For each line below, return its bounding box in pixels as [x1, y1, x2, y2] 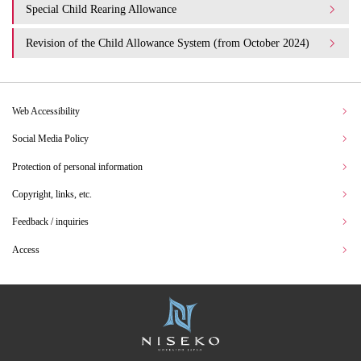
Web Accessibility [12, 106, 80, 117]
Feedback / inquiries [12, 216, 89, 228]
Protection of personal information [12, 160, 143, 172]
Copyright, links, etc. [12, 188, 92, 200]
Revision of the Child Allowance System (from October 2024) [26, 36, 309, 49]
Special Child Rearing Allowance [26, 2, 176, 15]
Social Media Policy [12, 133, 89, 145]
